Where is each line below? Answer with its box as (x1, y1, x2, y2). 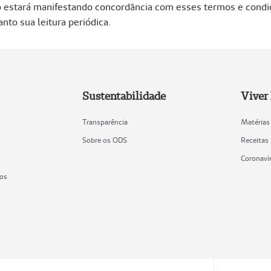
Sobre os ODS (82, 135, 127, 145)
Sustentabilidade (82, 89, 166, 103)
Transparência (82, 117, 128, 127)
